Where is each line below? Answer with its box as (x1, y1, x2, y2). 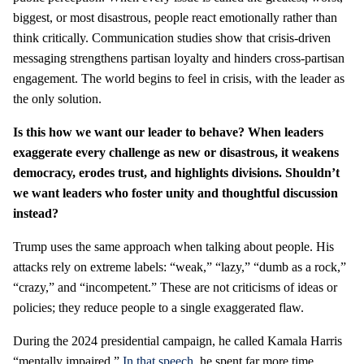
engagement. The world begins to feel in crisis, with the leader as (13, 71, 344, 85)
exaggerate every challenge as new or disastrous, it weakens (13, 145, 339, 159)
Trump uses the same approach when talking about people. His (13, 240, 334, 253)
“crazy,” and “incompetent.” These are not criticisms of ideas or (13, 280, 337, 294)
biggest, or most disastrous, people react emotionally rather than (13, 11, 337, 24)
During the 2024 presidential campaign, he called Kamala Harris (13, 334, 342, 348)
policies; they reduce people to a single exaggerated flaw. (13, 301, 304, 314)
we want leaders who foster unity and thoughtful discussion (13, 186, 338, 200)
